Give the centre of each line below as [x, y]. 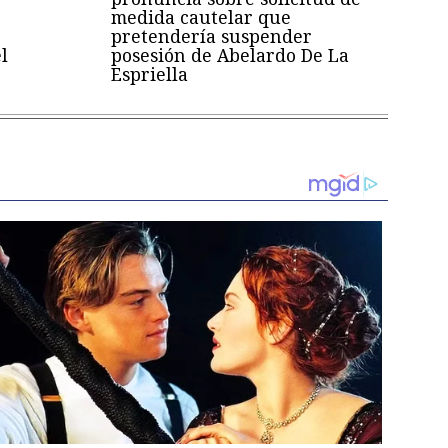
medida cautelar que [201, 17]
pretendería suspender [212, 36]
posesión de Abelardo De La [230, 55]
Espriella [150, 74]
